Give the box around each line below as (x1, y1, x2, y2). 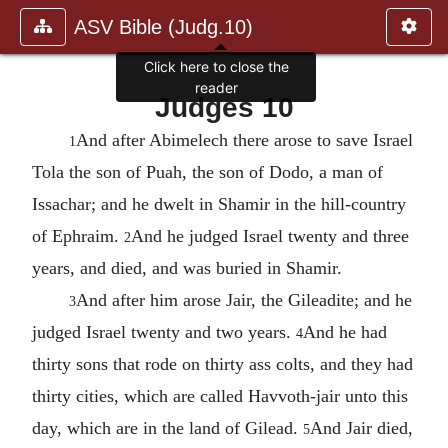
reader (194, 79, 238, 97)
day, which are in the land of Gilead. (32, 417, 303, 438)
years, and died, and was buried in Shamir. (32, 257, 342, 278)
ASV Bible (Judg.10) (74, 16, 253, 38)
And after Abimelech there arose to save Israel (75, 129, 413, 150)
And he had (303, 321, 387, 342)
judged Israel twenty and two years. (32, 321, 296, 342)
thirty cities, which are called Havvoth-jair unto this (32, 385, 408, 406)
